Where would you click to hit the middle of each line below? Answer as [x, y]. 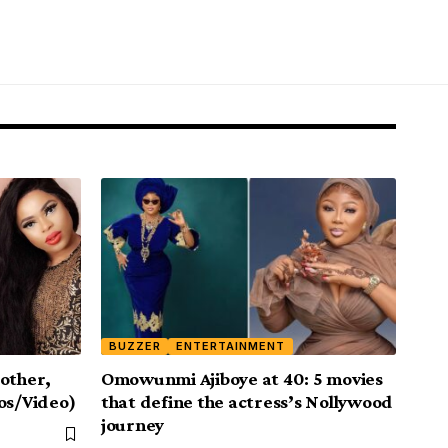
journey [133, 425]
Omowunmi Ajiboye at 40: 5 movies [242, 379]
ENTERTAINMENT [231, 346]
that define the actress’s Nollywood [247, 402]
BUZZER [134, 346]
